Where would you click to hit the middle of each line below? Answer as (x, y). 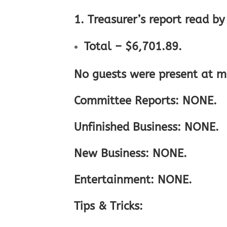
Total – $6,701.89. (133, 47)
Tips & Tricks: (110, 206)
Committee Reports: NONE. (146, 101)
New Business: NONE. (131, 154)
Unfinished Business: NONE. (147, 127)
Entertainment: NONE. (135, 180)
